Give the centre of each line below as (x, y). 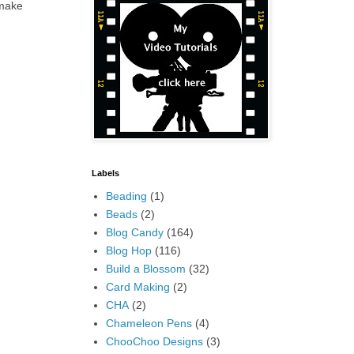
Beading (126, 196)
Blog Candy (134, 232)
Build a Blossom (145, 268)
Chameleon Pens (149, 323)
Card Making (137, 286)
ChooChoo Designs (154, 341)
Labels (105, 173)
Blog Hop (128, 250)
